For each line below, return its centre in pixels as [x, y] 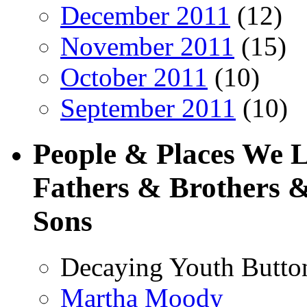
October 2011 [134, 77]
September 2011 [148, 108]
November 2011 [147, 47]
